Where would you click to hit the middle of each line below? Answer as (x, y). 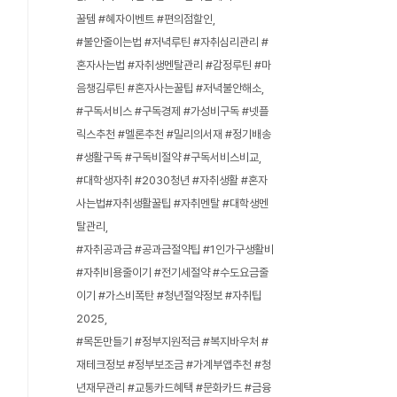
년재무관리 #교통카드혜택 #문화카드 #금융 (174, 388)
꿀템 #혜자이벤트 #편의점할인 (144, 19)
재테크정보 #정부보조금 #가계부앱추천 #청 (174, 365)
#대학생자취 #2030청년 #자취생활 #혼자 (172, 180)
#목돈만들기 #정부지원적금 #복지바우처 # (172, 342)
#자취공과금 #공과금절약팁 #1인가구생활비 (175, 249)
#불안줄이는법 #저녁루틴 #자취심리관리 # (172, 42)
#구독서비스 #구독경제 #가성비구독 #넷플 (172, 111)
